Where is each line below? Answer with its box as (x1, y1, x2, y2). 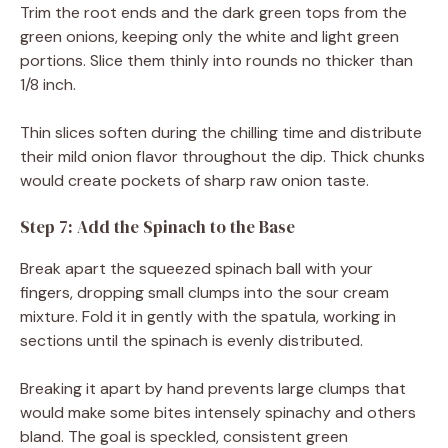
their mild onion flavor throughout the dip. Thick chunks (20, 145, 425, 167)
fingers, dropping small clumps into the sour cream (20, 281, 389, 303)
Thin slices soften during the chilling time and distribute (20, 121, 422, 143)
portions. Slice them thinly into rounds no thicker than (20, 49, 413, 71)
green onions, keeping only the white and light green (20, 25, 399, 47)
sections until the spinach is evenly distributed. (20, 329, 363, 351)
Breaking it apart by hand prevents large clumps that (20, 377, 406, 399)
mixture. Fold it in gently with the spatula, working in (20, 305, 396, 327)
